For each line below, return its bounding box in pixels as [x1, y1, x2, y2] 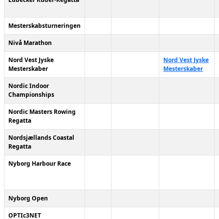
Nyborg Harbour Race [8, 159, 71, 168]
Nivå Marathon [8, 39, 52, 47]
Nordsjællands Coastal [8, 133, 74, 142]
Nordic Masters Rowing [8, 108, 76, 116]
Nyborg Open [8, 194, 48, 202]
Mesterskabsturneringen [8, 22, 81, 30]
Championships [8, 90, 54, 99]
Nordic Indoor [8, 82, 49, 90]
